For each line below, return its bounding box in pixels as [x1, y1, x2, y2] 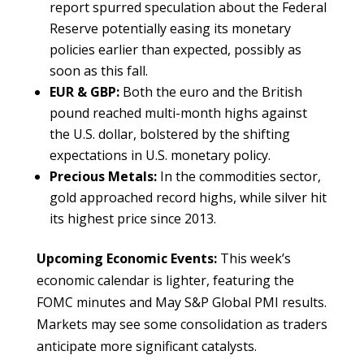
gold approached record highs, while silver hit [49, 188, 327, 207]
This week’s [216, 249, 291, 268]
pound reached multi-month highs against [49, 104, 307, 123]
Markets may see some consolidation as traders [36, 315, 327, 334]
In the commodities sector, [156, 167, 321, 186]
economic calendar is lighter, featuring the [36, 271, 294, 290]
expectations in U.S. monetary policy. [49, 146, 271, 165]
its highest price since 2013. [49, 210, 216, 228]
